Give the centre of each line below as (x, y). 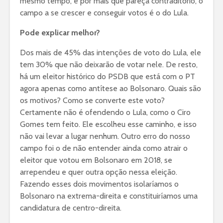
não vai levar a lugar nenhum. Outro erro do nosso (105, 136)
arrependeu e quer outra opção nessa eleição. (99, 172)
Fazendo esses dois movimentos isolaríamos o (99, 184)
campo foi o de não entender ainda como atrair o (104, 148)
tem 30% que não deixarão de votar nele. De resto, (109, 65)
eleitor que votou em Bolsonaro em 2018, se (96, 160)
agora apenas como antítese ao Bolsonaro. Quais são (111, 89)
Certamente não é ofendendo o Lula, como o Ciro (105, 112)
